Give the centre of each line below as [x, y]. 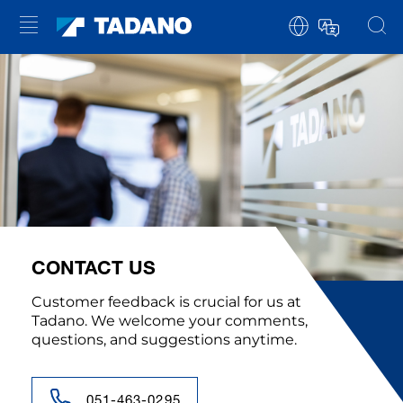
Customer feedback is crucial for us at [166, 302]
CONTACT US [94, 268]
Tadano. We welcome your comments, [170, 321]
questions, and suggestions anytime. [164, 340]
